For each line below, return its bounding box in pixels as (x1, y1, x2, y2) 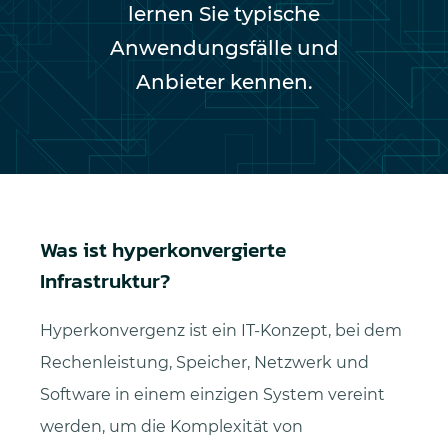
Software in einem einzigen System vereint (40, 385, 385, 405)
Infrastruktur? (40, 265, 170, 296)
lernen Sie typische (128, 2, 320, 26)
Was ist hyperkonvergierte (40, 234, 286, 265)
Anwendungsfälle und (109, 36, 339, 60)
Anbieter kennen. (135, 70, 313, 94)
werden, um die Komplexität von (40, 417, 303, 437)
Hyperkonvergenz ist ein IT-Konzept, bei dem (40, 321, 402, 341)
